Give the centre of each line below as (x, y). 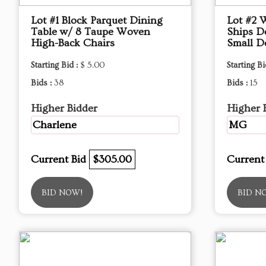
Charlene (55, 125)
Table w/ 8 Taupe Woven (91, 32)
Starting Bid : (56, 65)
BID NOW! (62, 193)
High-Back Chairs (73, 43)
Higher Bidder (64, 108)
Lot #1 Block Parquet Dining (97, 20)
